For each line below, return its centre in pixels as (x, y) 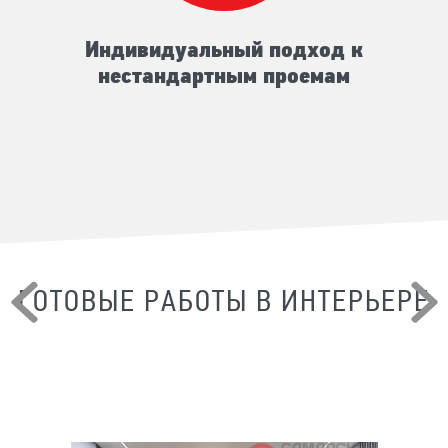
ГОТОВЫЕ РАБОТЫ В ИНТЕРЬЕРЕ (224, 303)
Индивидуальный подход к (224, 51)
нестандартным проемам (224, 77)
